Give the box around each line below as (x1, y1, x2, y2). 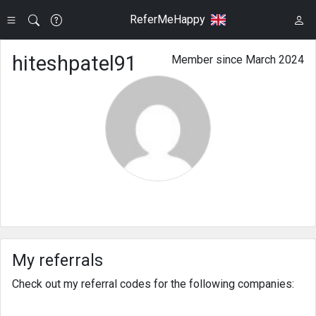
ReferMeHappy (129, 13, 205, 26)
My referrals (12, 250, 103, 270)
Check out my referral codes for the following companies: (12, 277, 294, 291)
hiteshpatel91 (12, 51, 137, 75)
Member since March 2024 (171, 53, 304, 66)
